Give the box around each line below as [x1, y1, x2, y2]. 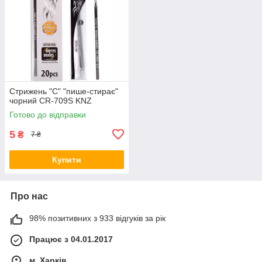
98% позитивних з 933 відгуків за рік [29, 213, 166, 223]
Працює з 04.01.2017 [29, 234, 113, 244]
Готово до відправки [9, 109, 86, 119]
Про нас [11, 191, 48, 201]
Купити [52, 154, 81, 164]
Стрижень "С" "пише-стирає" [9, 86, 118, 96]
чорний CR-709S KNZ [9, 95, 92, 105]
